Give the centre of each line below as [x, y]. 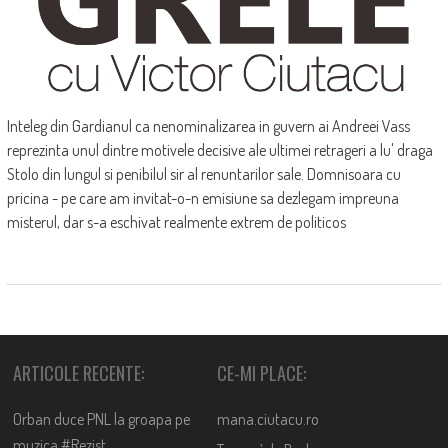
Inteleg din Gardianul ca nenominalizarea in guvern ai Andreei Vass [208, 126]
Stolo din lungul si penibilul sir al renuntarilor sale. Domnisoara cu [203, 174]
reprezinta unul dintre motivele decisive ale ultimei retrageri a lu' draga [219, 150]
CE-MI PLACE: [262, 373]
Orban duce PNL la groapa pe [102, 419]
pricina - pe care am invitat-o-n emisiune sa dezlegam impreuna [202, 198]
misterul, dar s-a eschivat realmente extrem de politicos [176, 222]
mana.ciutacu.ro [268, 419]
